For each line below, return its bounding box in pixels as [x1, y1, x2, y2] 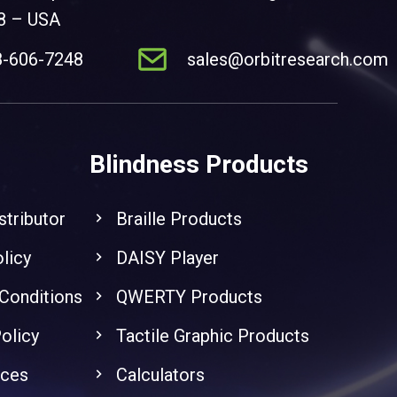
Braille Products [115, 208, 242, 230]
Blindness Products [89, 150, 308, 180]
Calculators [115, 364, 205, 386]
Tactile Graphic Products [115, 325, 309, 347]
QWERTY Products [115, 286, 262, 308]
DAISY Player [115, 247, 219, 269]
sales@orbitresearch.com [186, 49, 388, 71]
